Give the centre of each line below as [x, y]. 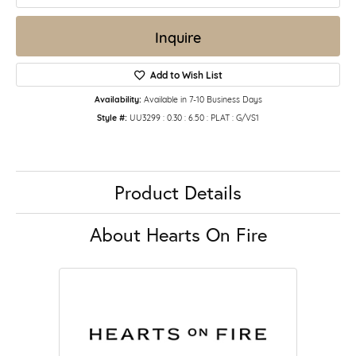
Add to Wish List [186, 75]
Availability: [118, 99]
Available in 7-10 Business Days [203, 99]
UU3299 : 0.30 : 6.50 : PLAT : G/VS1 [194, 117]
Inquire [178, 36]
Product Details [178, 193]
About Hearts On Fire [178, 235]
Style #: [112, 118]
